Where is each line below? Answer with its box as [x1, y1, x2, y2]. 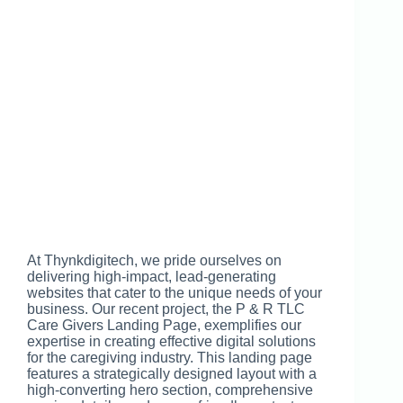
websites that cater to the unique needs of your [27, 285, 322, 301]
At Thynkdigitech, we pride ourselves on [27, 253, 282, 269]
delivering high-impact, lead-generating [27, 269, 276, 285]
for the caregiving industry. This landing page [27, 350, 312, 366]
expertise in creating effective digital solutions [27, 334, 316, 350]
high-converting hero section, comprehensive [27, 382, 313, 399]
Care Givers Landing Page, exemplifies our [27, 318, 301, 334]
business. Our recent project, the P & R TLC [27, 301, 305, 318]
